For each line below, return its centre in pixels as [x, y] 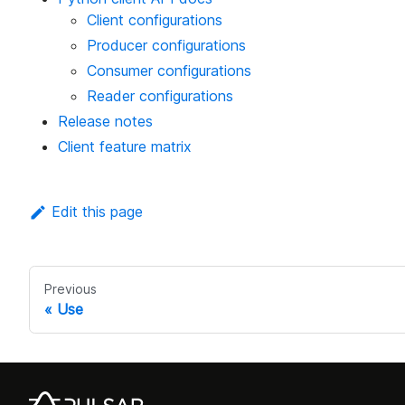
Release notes [105, 122]
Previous [71, 289]
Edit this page [97, 212]
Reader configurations [160, 96]
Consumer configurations [169, 71]
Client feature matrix [125, 147]
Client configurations [155, 20]
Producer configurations [166, 46]
